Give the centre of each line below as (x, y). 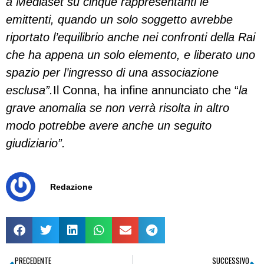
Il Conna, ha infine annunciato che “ (146, 90)
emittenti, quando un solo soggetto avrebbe (119, 19)
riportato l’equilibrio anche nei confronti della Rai (131, 37)
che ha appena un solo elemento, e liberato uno (131, 55)
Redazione (71, 187)
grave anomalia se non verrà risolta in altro (118, 108)
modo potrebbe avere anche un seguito (109, 125)
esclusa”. (29, 90)
